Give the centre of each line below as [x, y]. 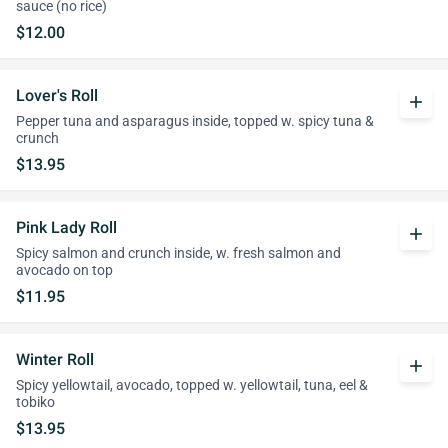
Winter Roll [55, 359]
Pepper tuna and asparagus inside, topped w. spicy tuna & [195, 121]
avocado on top [64, 270]
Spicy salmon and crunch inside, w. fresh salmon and [178, 253]
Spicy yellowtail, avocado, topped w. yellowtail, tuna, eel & [192, 385]
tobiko [35, 402]
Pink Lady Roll [66, 227]
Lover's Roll [57, 95]
